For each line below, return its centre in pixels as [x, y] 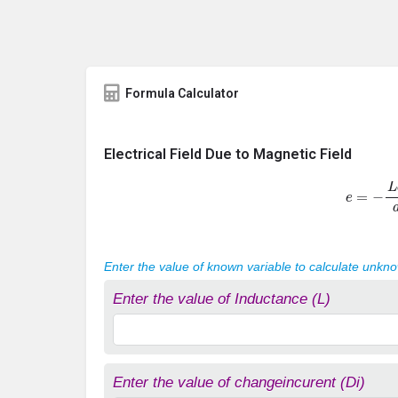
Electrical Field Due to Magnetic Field [228, 154]
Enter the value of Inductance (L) [222, 298]
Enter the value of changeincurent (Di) [239, 382]
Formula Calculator [182, 93]
